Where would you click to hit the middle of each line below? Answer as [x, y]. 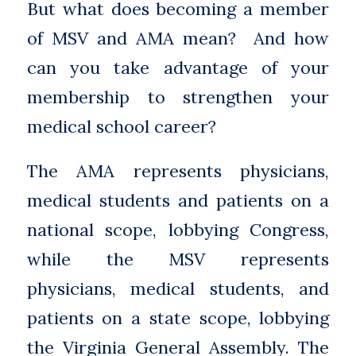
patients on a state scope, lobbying [178, 317]
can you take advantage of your [178, 68]
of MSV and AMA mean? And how [178, 39]
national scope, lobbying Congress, [178, 229]
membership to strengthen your [178, 97]
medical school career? [121, 127]
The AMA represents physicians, [178, 170]
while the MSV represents [178, 259]
